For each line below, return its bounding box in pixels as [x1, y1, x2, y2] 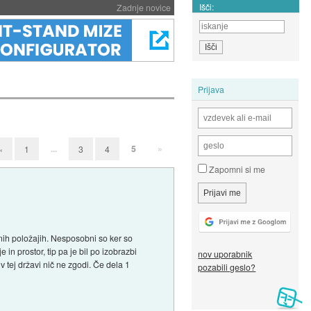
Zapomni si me [207, 163, 266, 176]
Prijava [198, 83, 225, 95]
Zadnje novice [116, 1, 171, 13]
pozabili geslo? [198, 261, 256, 274]
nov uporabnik [198, 248, 253, 260]
